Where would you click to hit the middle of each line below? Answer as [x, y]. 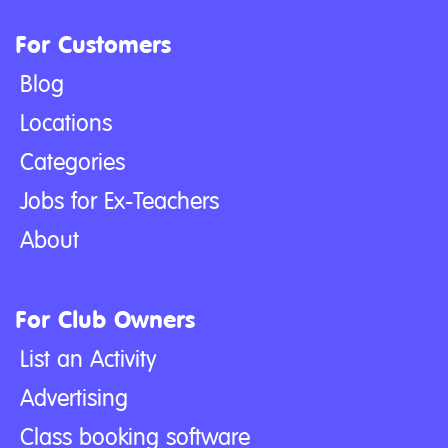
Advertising [74, 398]
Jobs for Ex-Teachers [119, 201]
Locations [66, 123]
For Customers [93, 45]
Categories [72, 162]
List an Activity [88, 359]
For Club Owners [105, 320]
